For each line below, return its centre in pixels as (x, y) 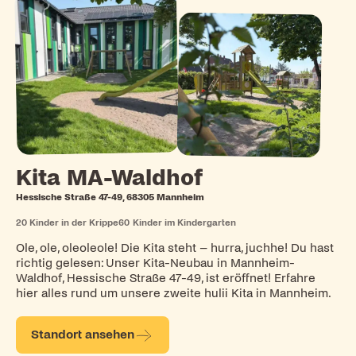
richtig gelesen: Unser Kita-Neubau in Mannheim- (155, 263)
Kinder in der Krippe (74, 222)
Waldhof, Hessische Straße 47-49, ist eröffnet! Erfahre (165, 278)
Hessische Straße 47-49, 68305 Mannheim (110, 197)
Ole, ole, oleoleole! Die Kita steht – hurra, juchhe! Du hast (174, 248)
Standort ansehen (83, 335)
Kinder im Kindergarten (184, 222)
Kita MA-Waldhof (109, 178)
